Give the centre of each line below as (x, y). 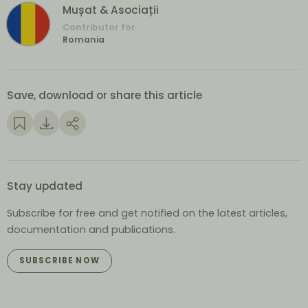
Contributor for (99, 27)
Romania (84, 39)
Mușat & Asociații (111, 10)
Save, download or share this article (104, 96)
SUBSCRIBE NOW (59, 261)
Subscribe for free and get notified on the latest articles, (147, 213)
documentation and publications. (91, 230)
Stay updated (44, 186)
